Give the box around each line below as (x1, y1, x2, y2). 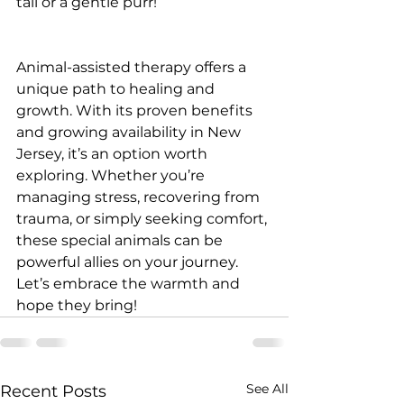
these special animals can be (16, 231, 226, 249)
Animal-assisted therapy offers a (16, 58, 250, 76)
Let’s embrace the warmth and (16, 274, 243, 292)
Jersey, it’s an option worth (16, 144, 211, 162)
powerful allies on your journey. (16, 252, 242, 271)
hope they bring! (16, 296, 137, 314)
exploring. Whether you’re (16, 166, 208, 184)
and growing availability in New (16, 123, 244, 141)
